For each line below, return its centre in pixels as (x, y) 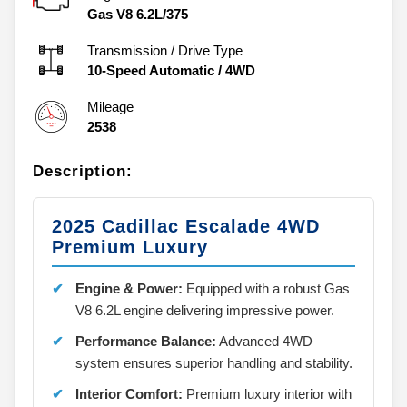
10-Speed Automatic (151, 70)
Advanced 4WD (264, 341)
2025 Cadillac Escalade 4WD (186, 226)
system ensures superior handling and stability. (214, 362)
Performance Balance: (146, 341)
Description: (83, 171)
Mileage (110, 106)
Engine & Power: (129, 288)
